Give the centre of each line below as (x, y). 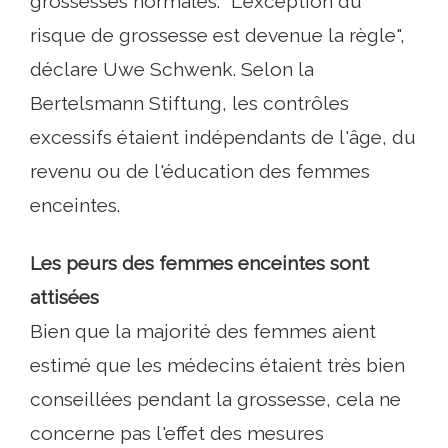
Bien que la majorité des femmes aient (203, 331)
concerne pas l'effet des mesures (177, 433)
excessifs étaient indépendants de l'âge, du (223, 137)
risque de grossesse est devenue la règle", (217, 35)
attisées (64, 297)
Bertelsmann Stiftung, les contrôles (189, 103)
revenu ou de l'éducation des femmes (200, 171)
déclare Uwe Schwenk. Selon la (172, 69)
